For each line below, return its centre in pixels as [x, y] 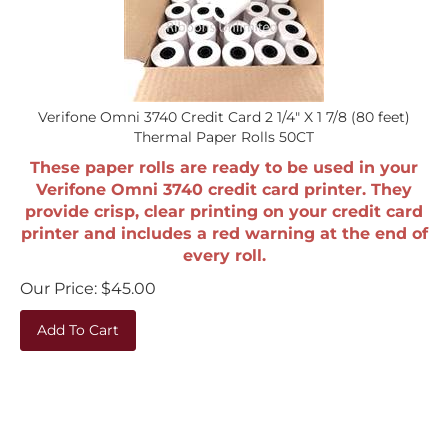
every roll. [224, 245]
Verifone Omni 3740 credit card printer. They [224, 179]
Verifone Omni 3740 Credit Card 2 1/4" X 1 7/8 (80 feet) [224, 107]
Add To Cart [78, 320]
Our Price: [58, 278]
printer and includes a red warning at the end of [224, 223]
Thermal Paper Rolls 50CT [224, 127]
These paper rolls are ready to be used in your [224, 157]
